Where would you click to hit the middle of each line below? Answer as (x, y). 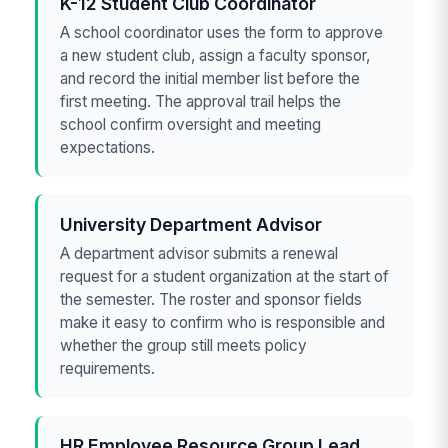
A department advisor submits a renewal (199, 254)
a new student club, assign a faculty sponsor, (215, 56)
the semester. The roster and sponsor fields (211, 300)
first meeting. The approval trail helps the (201, 102)
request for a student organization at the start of (225, 277)
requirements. (108, 369)
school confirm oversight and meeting (191, 125)
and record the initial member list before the (210, 79)
